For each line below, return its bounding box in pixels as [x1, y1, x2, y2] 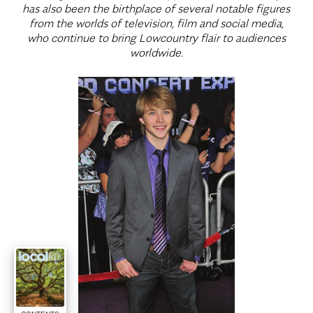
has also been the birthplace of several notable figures [22, 1, 291, 16]
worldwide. [129, 45, 183, 60]
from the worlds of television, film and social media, [29, 16, 284, 31]
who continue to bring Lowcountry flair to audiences [27, 31, 286, 45]
